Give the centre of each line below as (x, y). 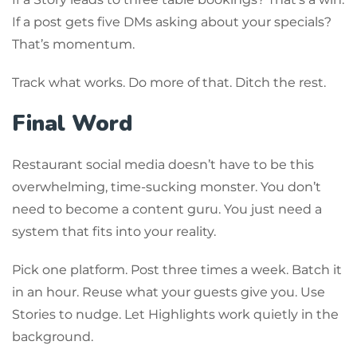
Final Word (72, 123)
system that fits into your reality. (114, 231)
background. (53, 336)
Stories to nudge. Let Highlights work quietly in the (175, 314)
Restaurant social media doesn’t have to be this (163, 164)
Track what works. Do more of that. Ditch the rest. (169, 82)
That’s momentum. (73, 44)
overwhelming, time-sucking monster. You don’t (167, 186)
